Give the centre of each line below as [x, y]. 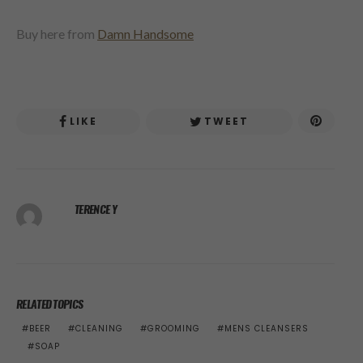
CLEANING [99, 329]
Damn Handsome [145, 34]
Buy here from [57, 34]
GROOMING [174, 329]
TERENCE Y [96, 210]
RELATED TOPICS [50, 305]
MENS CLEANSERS [267, 329]
